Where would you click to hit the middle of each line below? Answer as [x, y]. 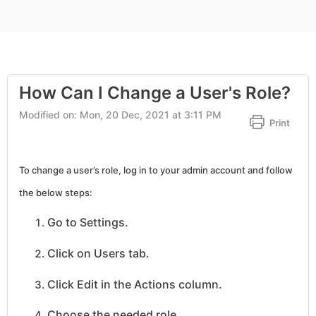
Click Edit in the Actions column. [135, 284]
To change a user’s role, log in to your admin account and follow [156, 170]
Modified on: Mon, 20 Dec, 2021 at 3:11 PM [120, 114]
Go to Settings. [88, 223]
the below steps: [56, 192]
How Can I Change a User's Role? [155, 92]
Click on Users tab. [98, 253]
